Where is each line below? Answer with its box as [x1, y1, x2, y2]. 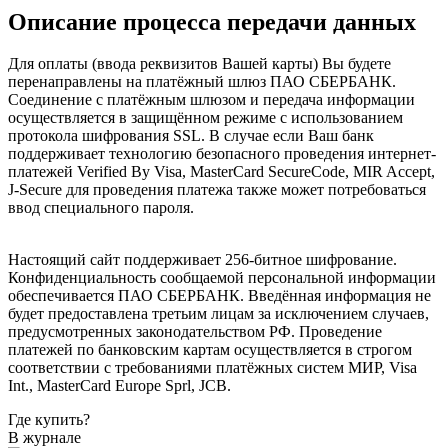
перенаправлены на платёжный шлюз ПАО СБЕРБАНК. [8, 73, 396, 91]
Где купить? [8, 411, 90, 429]
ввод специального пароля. [8, 199, 194, 217]
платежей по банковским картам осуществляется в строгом [8, 341, 412, 359]
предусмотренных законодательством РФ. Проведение [8, 323, 382, 341]
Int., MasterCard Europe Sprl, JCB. [8, 377, 231, 395]
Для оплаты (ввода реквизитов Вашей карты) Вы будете [8, 55, 391, 73]
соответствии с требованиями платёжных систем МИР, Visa [8, 359, 417, 377]
